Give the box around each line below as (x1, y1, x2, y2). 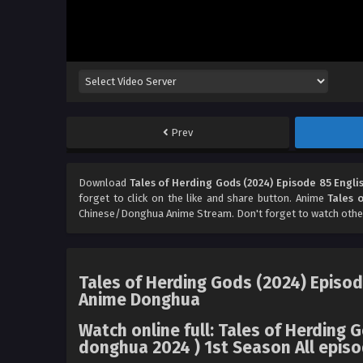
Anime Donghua (79, 288, 200, 310)
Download (79, 177, 130, 190)
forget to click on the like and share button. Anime (79, 192, 328, 205)
